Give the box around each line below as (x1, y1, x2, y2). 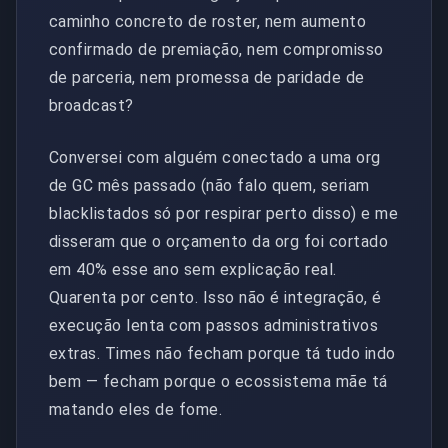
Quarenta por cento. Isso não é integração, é (49, 288, 382, 308)
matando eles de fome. (49, 400, 223, 420)
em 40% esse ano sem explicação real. (49, 260, 337, 280)
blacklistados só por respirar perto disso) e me (49, 204, 399, 224)
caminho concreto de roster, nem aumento (49, 12, 367, 32)
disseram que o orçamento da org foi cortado (49, 232, 389, 252)
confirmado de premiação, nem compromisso (49, 40, 384, 60)
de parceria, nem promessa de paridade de (49, 68, 365, 88)
